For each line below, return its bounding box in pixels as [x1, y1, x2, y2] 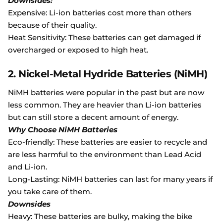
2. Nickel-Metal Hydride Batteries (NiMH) [8, 68, 207, 80]
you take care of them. [8, 187, 92, 196]
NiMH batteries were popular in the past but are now [8, 88, 204, 97]
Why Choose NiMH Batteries [8, 125, 117, 134]
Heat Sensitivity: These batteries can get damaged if [8, 33, 201, 42]
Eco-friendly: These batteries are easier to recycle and [8, 137, 207, 147]
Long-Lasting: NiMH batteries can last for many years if [8, 174, 213, 184]
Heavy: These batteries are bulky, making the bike [8, 212, 192, 221]
